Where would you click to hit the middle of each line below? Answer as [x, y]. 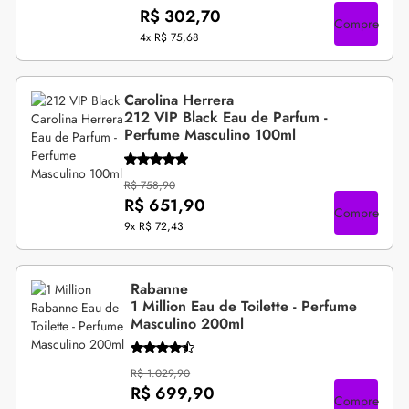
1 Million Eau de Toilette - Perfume [244, 306]
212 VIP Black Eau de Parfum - [225, 118]
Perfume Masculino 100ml [210, 135]
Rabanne [160, 288]
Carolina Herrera [178, 100]
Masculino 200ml [188, 323]
